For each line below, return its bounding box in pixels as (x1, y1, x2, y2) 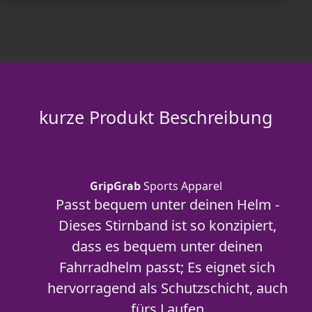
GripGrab (90, 178, 141, 194)
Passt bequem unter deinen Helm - (55, 195, 279, 214)
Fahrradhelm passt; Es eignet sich (59, 258, 275, 276)
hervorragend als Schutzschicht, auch (47, 279, 288, 297)
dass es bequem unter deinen (72, 237, 263, 256)
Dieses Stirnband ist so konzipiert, (58, 216, 276, 235)
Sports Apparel (141, 178, 222, 194)
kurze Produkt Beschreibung (39, 105, 273, 129)
